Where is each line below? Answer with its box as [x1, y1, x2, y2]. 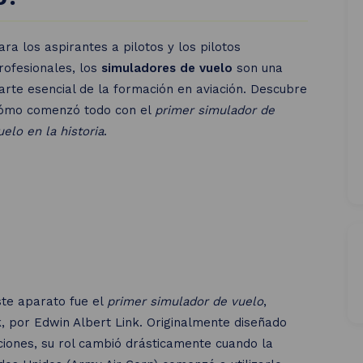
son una [233, 61, 284, 75]
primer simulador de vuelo [107, 293, 263, 309]
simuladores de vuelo [101, 61, 233, 75]
